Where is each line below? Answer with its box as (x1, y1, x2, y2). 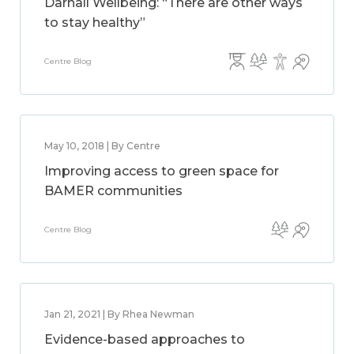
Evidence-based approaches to (44, 332, 245, 347)
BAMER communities (44, 183, 183, 198)
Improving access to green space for (44, 164, 279, 179)
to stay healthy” (44, 15, 145, 30)
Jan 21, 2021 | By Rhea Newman (44, 308, 194, 320)
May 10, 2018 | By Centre (44, 140, 160, 152)
